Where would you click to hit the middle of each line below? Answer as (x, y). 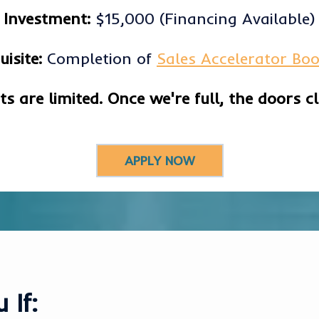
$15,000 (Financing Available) (203, 19)
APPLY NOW (159, 161)
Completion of (99, 59)
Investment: (47, 19)
